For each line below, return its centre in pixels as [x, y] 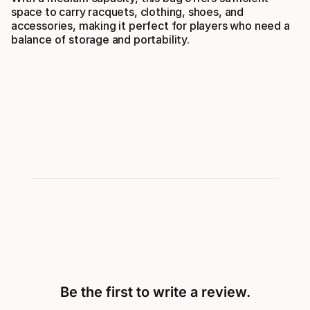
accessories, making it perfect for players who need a [151, 25]
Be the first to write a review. [155, 292]
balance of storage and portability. [100, 39]
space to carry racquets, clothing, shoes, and [128, 11]
